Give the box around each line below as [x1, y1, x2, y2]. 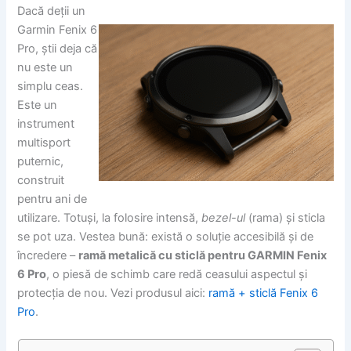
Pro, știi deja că [17, 41, 98, 56]
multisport [17, 135, 71, 150]
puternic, [17, 154, 64, 168]
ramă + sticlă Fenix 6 [208, 285, 319, 300]
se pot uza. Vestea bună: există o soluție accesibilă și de [17, 229, 314, 244]
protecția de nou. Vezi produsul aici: [17, 285, 209, 300]
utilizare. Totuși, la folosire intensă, [17, 210, 202, 225]
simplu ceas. [17, 78, 84, 93]
